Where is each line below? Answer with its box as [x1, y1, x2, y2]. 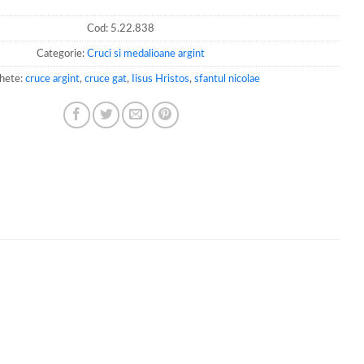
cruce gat [84, 73, 127, 84]
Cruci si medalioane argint [86, 48, 205, 58]
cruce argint [24, 73, 80, 84]
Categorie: [36, 48, 87, 58]
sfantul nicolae [193, 73, 260, 84]
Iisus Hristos [131, 73, 189, 84]
